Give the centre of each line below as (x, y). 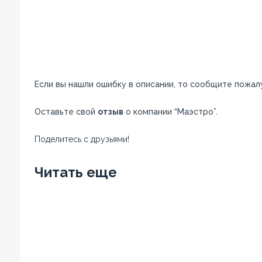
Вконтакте (157, 152)
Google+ (211, 152)
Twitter (106, 152)
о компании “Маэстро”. (170, 112)
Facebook (60, 152)
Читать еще (75, 172)
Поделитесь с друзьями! (82, 139)
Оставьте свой (66, 112)
